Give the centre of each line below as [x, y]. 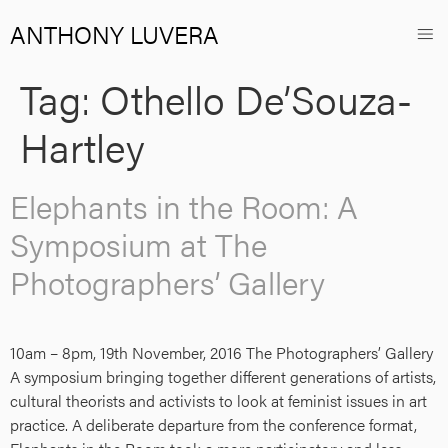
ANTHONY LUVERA [114, 33]
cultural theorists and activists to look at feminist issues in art [218, 400]
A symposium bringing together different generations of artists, [223, 376]
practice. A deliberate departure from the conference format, [213, 424]
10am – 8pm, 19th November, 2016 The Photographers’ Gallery [221, 352]
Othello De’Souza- [256, 98]
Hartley [82, 146]
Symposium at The [138, 243]
